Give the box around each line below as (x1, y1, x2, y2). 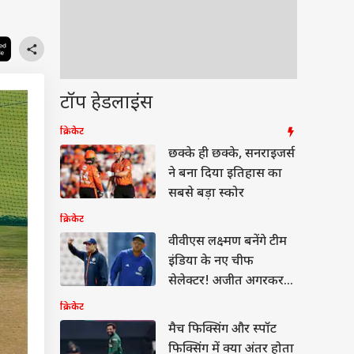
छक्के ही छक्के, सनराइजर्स (168, 146, 295, 163)
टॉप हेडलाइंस (60, 91, 153, 116)
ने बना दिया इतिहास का (168, 166, 282, 183)
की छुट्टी (168, 293, 204, 310)
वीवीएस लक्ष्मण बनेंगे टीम (168, 234, 287, 250)
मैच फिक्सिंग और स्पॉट (168, 322, 277, 338)
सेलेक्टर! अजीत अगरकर (168, 273, 284, 290)
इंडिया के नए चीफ (168, 254, 254, 270)
